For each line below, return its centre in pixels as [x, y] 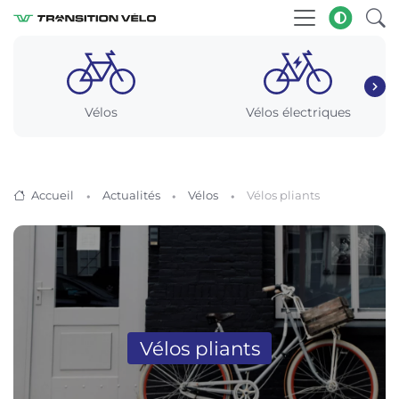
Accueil [53, 195]
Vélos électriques [298, 112]
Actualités [131, 195]
